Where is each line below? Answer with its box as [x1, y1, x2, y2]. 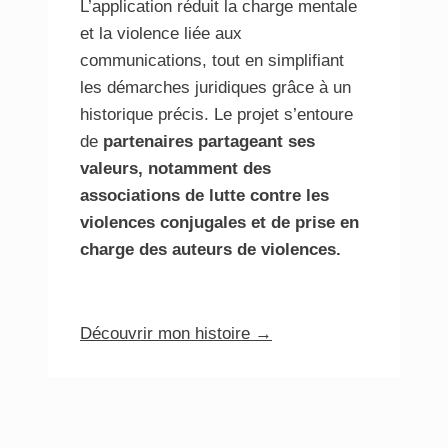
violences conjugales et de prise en [80, 213, 359, 233]
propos [80, 267, 131, 287]
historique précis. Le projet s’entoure [80, 105, 353, 125]
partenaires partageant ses [98, 132, 315, 152]
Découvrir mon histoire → [80, 324, 272, 344]
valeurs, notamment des [80, 159, 271, 179]
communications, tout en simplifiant [80, 51, 344, 71]
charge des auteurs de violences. [80, 240, 341, 260]
